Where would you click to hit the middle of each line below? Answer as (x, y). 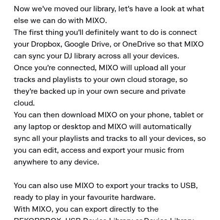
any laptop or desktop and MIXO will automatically (103, 127)
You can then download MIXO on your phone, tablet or (109, 115)
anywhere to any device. (56, 163)
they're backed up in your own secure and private (100, 92)
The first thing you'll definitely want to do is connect (105, 33)
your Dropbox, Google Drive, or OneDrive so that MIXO (109, 45)
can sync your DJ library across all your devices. (96, 56)
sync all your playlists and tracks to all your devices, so (110, 139)
